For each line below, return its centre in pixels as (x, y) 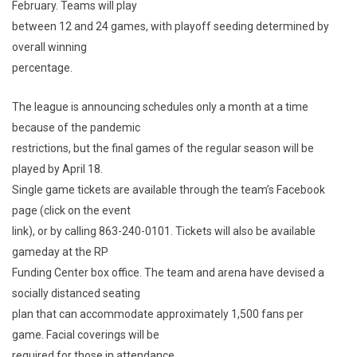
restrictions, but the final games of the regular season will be (163, 148)
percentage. (42, 68)
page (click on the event (71, 210)
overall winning (49, 47)
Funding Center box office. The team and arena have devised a (168, 273)
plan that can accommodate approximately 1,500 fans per (158, 314)
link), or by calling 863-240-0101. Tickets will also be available (164, 231)
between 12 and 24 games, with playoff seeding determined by (171, 26)
